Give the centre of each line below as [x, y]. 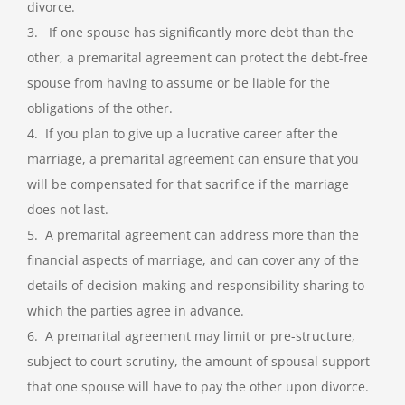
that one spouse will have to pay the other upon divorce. [198, 387]
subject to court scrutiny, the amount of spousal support [198, 362]
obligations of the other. [99, 108]
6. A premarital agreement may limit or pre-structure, [191, 336]
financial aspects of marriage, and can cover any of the [193, 260]
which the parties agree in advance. [135, 311]
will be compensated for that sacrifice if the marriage [188, 184]
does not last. [67, 210]
